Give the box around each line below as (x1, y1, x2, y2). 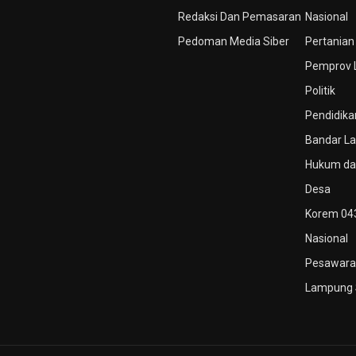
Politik (305, 84, 335, 97)
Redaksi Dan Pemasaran (178, 10, 301, 23)
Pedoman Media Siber (178, 35, 289, 48)
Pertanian (305, 35, 354, 48)
